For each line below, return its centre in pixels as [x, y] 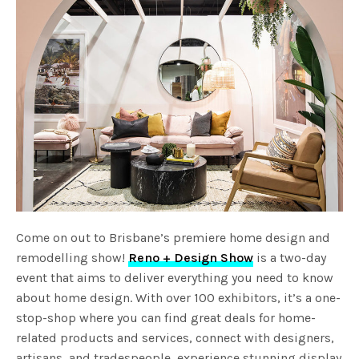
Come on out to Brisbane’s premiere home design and [173, 237]
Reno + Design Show [191, 257]
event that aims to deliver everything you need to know [175, 277]
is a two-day [290, 257]
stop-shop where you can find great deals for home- [166, 317]
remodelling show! [73, 257]
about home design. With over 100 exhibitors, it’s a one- [179, 297]
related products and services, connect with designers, [175, 337]
